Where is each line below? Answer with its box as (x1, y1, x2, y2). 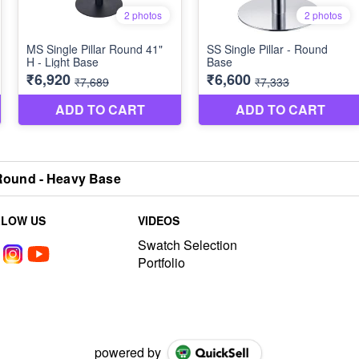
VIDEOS (138, 212, 179, 228)
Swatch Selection (138, 236, 237, 254)
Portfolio (138, 253, 185, 272)
